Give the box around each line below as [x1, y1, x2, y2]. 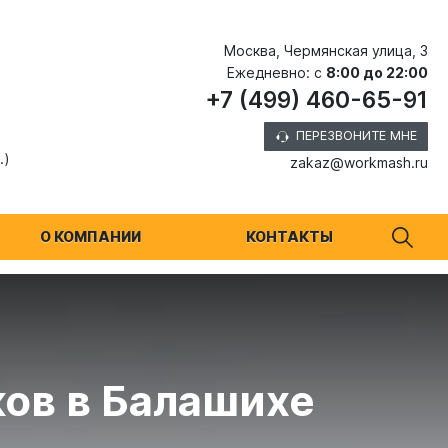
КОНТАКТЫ [245, 228, 333, 245]
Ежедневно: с [227, 63, 326, 81]
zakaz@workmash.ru [290, 154, 428, 171]
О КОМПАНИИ [39, 228, 141, 245]
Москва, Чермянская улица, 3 [224, 42, 428, 59]
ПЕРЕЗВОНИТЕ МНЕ [295, 128, 417, 144]
